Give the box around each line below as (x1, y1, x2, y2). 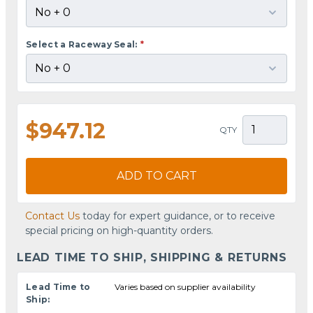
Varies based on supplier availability (115, 281, 256, 292)
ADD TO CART (116, 168, 197, 182)
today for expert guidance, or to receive (80, 209, 275, 222)
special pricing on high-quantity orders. (25, 224, 213, 237)
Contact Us (25, 209, 80, 222)
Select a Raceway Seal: (26, 38, 138, 50)
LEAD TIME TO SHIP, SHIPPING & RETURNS (17, 250, 287, 264)
